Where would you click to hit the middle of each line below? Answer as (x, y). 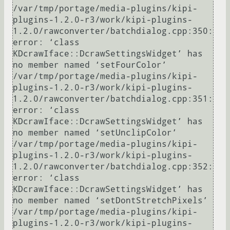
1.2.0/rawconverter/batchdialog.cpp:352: (113, 167)
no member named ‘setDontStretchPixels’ (110, 201)
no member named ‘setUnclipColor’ (95, 133)
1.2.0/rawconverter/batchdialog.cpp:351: (113, 99)
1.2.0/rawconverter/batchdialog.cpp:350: (113, 31)
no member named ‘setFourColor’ (90, 65)
